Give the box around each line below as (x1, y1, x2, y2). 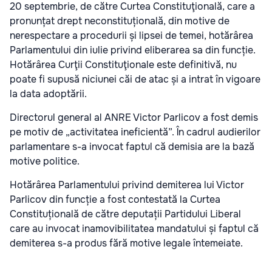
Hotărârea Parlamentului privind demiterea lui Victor (10, 178, 244, 192)
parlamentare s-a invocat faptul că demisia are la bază (10, 140, 254, 154)
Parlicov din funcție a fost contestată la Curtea (10, 193, 220, 206)
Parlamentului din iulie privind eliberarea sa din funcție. (10, 44, 256, 57)
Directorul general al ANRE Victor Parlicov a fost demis (10, 111, 258, 124)
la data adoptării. (10, 87, 87, 101)
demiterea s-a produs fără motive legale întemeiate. (10, 237, 243, 250)
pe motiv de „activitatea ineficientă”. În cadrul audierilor (10, 126, 260, 139)
